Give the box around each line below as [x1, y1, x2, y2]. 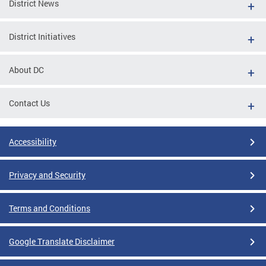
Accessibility [9, 136, 56, 148]
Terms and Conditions [9, 202, 90, 214]
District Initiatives [9, 31, 75, 43]
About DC [9, 64, 44, 76]
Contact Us [9, 97, 50, 109]
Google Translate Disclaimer [9, 236, 115, 248]
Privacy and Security [9, 169, 85, 181]
